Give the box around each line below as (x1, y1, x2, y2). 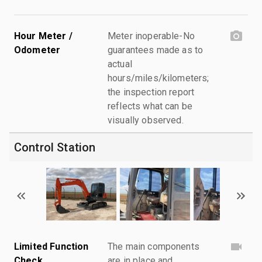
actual (108, 58, 132, 70)
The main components (108, 240, 199, 252)
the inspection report (108, 86, 195, 98)
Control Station (14, 140, 96, 154)
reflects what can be (108, 100, 193, 112)
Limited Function (14, 240, 89, 252)
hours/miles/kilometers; (108, 72, 209, 84)
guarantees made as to (108, 44, 204, 56)
